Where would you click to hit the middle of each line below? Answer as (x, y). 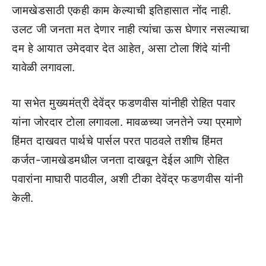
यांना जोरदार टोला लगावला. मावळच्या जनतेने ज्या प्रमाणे (127, 122)
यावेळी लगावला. (44, 67)
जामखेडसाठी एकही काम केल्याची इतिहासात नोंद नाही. (122, 10)
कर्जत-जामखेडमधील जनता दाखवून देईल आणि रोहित (121, 160)
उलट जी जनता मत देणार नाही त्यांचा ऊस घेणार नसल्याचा (130, 29)
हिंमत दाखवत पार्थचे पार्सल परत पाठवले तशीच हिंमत (118, 141)
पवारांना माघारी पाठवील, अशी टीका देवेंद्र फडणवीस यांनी (127, 179)
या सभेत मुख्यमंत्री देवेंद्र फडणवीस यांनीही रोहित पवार (124, 103)
